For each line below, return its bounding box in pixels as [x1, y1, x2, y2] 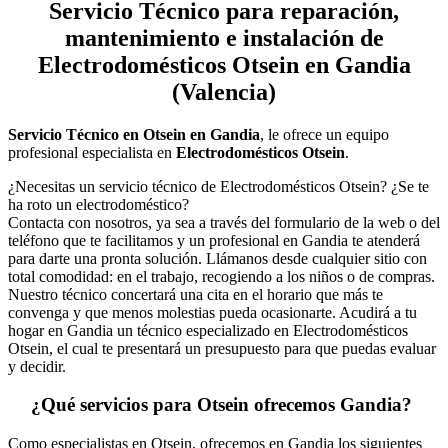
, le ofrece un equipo [260, 125, 389, 143]
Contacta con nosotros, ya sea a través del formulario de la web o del [8, 213, 440, 231]
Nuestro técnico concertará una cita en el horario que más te [8, 285, 383, 303]
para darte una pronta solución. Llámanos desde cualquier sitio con [8, 249, 427, 267]
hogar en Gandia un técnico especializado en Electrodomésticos [8, 321, 408, 339]
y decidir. [8, 357, 70, 375]
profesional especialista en [8, 143, 172, 161]
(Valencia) [172, 78, 276, 105]
